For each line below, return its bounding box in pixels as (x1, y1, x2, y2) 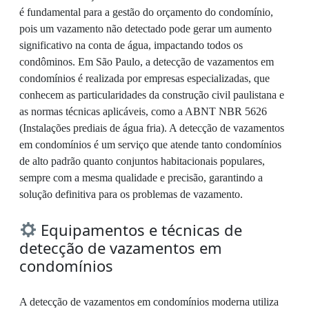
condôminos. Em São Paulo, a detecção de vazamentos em (19, 55, 274, 68)
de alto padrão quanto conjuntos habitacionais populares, (19, 154, 265, 167)
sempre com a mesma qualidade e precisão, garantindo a (19, 171, 263, 183)
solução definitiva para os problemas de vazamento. (19, 188, 243, 200)
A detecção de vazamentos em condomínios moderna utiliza (19, 295, 279, 308)
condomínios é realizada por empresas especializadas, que (19, 72, 270, 84)
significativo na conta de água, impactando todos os (19, 39, 243, 51)
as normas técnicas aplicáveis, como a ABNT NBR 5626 (19, 105, 267, 117)
